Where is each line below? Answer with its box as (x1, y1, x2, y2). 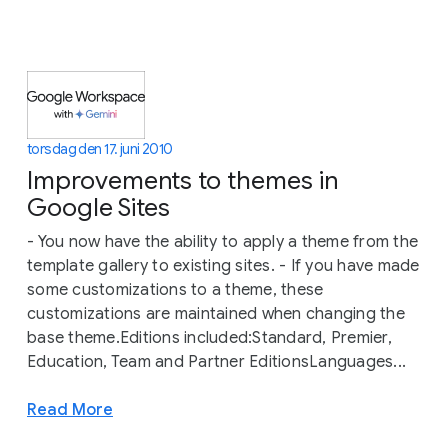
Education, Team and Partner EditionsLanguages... (27, 351, 406, 372)
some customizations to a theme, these (27, 279, 324, 300)
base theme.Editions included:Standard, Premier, (27, 327, 392, 348)
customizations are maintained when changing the (27, 303, 405, 324)
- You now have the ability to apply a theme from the (27, 231, 418, 252)
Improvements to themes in (27, 164, 338, 196)
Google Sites (27, 191, 170, 223)
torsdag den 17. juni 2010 (27, 139, 173, 158)
